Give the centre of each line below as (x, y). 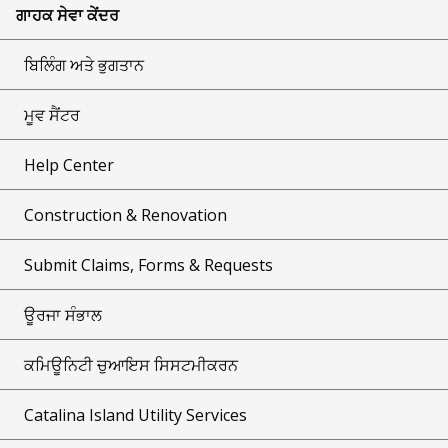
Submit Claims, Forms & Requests (148, 264)
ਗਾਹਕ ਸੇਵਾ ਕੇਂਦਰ (67, 14)
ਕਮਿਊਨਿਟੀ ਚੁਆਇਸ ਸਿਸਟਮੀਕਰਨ (131, 364)
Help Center (69, 164)
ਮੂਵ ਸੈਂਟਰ (52, 114)
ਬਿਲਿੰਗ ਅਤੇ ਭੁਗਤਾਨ (84, 64)
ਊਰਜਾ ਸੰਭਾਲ (63, 314)
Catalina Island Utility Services (135, 414)
